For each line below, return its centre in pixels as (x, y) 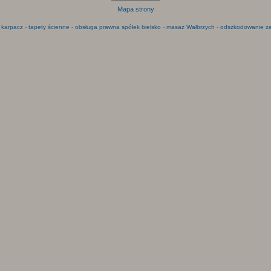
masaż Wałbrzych (190, 27)
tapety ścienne (49, 27)
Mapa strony (135, 9)
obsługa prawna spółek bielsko (118, 27)
